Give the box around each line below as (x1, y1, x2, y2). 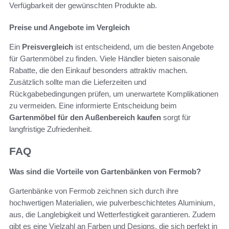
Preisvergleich (22, 42, 73, 51)
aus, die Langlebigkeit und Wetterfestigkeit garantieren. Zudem (9, 210, 216, 219)
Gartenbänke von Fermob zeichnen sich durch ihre (9, 187, 178, 196)
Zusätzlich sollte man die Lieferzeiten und (9, 77, 146, 86)
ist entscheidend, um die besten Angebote (73, 42, 214, 51)
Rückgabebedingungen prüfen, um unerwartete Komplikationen (9, 89, 218, 98)
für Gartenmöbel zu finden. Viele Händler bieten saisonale (9, 54, 200, 63)
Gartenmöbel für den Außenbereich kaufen (9, 112, 161, 122)
